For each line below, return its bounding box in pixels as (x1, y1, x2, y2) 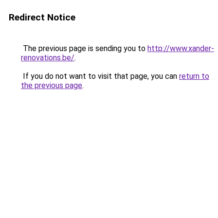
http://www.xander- (147, 44, 214, 53)
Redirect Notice (9, 12, 75, 23)
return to (179, 72, 209, 81)
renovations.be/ (21, 53, 74, 62)
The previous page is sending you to (21, 44, 147, 53)
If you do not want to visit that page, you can (21, 72, 179, 81)
